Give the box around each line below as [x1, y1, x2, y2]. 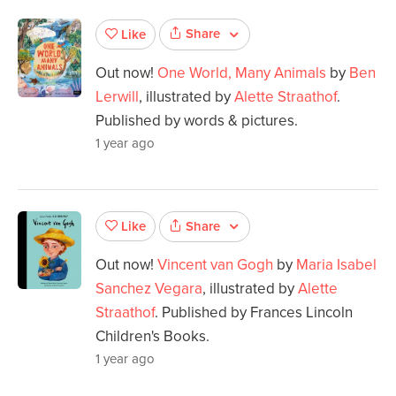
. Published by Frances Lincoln [155, 303, 353, 323]
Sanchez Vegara [95, 279, 202, 299]
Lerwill [95, 87, 139, 106]
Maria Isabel [296, 255, 377, 275]
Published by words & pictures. [95, 110, 298, 130]
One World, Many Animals [157, 63, 326, 82]
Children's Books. [95, 327, 209, 346]
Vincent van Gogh [157, 255, 273, 275]
